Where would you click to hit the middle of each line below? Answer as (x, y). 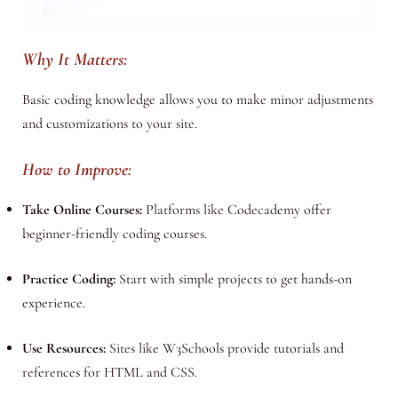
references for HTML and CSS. (109, 372)
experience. (53, 302)
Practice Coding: (68, 279)
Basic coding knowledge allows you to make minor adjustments (197, 100)
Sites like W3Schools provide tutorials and (224, 348)
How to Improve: (76, 169)
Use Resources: (64, 348)
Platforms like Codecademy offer (236, 209)
